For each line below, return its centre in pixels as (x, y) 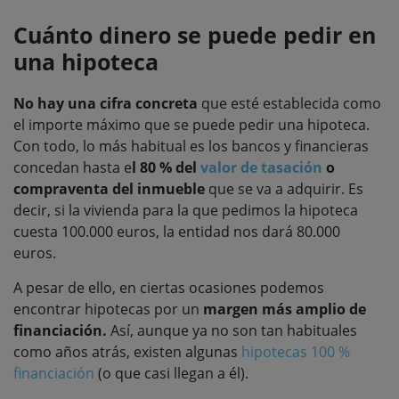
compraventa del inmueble (109, 188)
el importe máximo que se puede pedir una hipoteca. (191, 124)
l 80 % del (166, 167)
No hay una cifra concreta (106, 103)
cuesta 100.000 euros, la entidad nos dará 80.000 (177, 231)
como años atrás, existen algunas (127, 351)
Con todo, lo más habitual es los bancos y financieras (191, 146)
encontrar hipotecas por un (108, 309)
